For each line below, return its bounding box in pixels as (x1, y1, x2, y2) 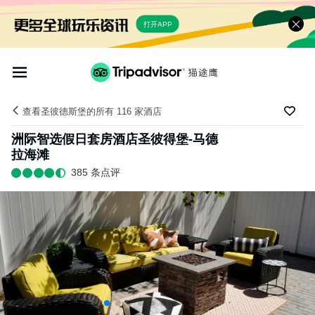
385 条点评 (70, 167, 120, 179)
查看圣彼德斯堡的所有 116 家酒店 (22, 106, 162, 117)
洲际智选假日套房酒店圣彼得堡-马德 (11, 131, 218, 146)
